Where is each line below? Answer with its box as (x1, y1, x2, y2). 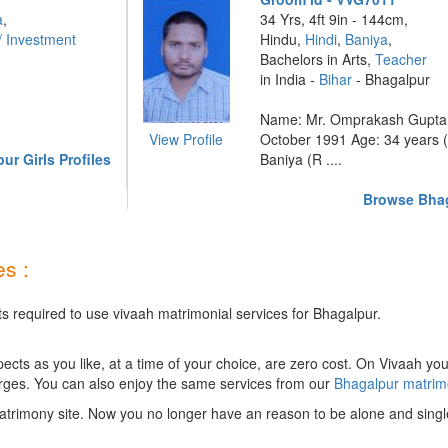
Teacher (375, 49, 428, 69)
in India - (260, 69, 320, 89)
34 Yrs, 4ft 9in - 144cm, (260, 9, 409, 29)
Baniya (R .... (260, 149, 343, 169)
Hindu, (260, 29, 306, 49)
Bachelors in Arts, (260, 49, 376, 69)
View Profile (149, 129, 224, 149)
